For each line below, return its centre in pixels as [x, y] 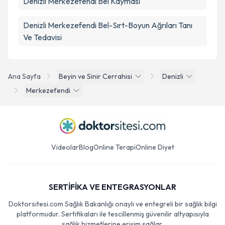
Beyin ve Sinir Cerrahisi [95, 76]
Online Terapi [114, 147]
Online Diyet [155, 147]
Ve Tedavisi [42, 37]
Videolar [65, 147]
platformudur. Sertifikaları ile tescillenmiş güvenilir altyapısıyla [113, 214]
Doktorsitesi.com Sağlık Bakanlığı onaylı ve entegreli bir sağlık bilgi [113, 204]
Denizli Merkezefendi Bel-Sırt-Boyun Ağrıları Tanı [108, 25]
